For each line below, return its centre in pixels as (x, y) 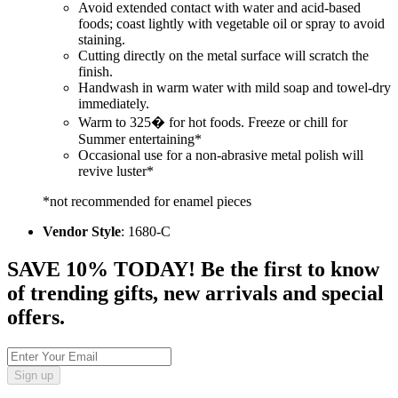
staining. (102, 40)
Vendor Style (82, 232)
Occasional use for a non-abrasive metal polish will (221, 155)
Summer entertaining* (140, 139)
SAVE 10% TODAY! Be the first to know (193, 270)
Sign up (34, 376)
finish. (96, 72)
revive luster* (116, 171)
